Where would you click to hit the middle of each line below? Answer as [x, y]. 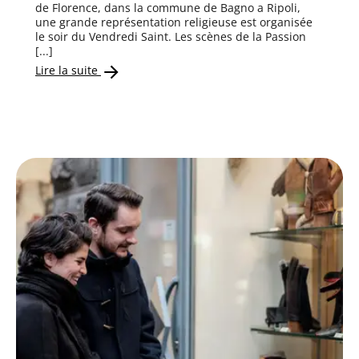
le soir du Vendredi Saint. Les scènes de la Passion [171, 36]
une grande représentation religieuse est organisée [174, 22]
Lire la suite [68, 71]
